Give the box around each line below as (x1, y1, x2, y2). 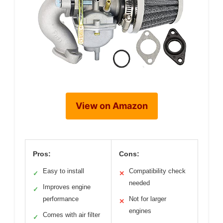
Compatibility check (129, 167, 186, 175)
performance (43, 195, 79, 203)
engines (129, 207, 151, 215)
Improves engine (43, 183, 91, 191)
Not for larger (129, 195, 166, 203)
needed (129, 179, 150, 187)
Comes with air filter (43, 211, 100, 219)
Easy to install (43, 167, 84, 175)
